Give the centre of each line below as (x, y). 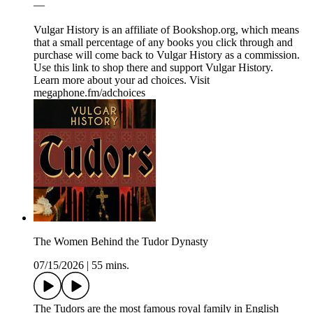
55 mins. (110, 265)
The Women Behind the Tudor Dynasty (121, 242)
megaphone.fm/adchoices (89, 93)
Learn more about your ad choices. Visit (122, 80)
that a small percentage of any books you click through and (163, 43)
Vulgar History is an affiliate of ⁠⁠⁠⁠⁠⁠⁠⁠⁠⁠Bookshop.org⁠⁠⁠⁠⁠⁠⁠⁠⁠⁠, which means (166, 30)
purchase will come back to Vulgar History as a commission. (167, 55)
